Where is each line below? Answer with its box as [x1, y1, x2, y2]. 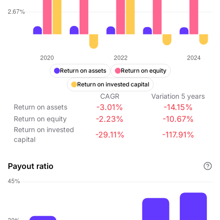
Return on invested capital [77, 81, 149, 88]
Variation [151, 92, 180, 100]
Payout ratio [8, 161, 54, 171]
